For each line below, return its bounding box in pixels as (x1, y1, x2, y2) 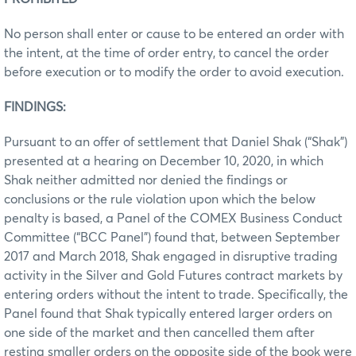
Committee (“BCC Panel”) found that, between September (4, 230, 340, 244)
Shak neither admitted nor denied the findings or (4, 173, 288, 187)
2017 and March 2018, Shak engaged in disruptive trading (4, 250, 338, 263)
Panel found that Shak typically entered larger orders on (4, 307, 332, 320)
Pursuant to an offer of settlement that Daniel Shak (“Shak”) (4, 135, 347, 149)
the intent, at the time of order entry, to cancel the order (4, 46, 329, 60)
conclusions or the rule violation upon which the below (4, 192, 315, 206)
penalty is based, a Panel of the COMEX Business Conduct (4, 211, 342, 225)
